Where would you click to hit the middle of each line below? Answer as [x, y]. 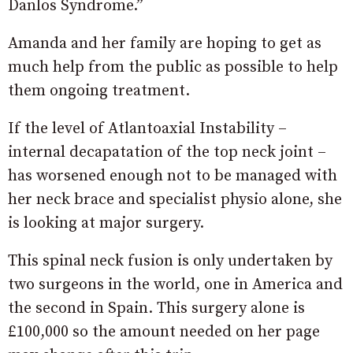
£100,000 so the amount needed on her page [164, 332]
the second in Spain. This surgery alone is [156, 308]
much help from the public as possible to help [173, 67]
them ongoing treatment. [99, 91]
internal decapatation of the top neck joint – [167, 152]
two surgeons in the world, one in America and [175, 284]
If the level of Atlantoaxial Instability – [147, 128]
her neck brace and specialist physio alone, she [175, 199]
